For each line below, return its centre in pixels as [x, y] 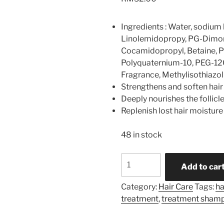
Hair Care [176, 186]
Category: [140, 186]
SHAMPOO [142, 170]
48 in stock [142, 134]
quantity [137, 182]
